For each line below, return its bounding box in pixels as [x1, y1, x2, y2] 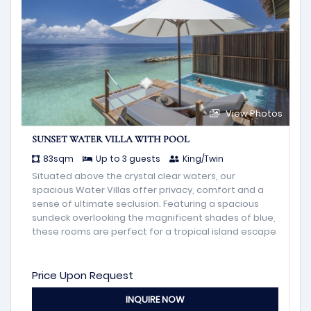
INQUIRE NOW [126, 293, 185, 307]
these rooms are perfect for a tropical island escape [32, 225, 276, 239]
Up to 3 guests [96, 153, 160, 165]
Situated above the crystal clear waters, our [32, 169, 235, 183]
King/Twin [183, 153, 224, 165]
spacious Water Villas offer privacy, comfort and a [32, 183, 264, 197]
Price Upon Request [32, 268, 133, 283]
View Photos [224, 107, 283, 121]
